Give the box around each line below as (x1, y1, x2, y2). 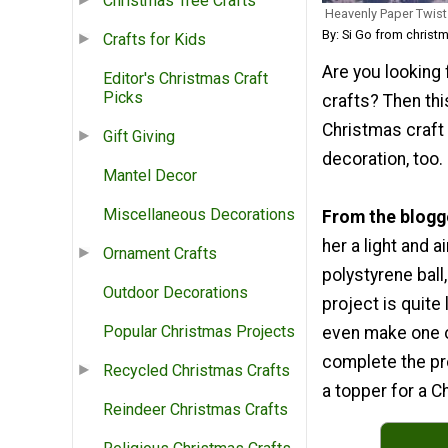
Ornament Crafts (103, 244, 217, 264)
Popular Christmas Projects (103, 322, 295, 342)
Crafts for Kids (103, 30, 206, 50)
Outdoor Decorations (103, 283, 248, 303)
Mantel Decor (103, 166, 197, 186)
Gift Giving (103, 127, 175, 147)
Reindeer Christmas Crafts (103, 400, 288, 420)
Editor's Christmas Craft (103, 69, 268, 89)
